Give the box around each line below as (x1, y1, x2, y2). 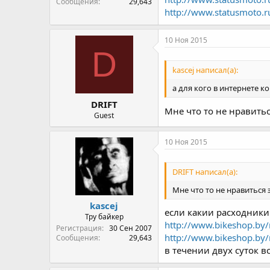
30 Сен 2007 (109, 223, 152, 233)
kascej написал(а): (172, 64, 238, 76)
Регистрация (56, 223, 102, 233)
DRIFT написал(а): (172, 166, 237, 177)
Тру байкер (84, 212, 124, 222)
